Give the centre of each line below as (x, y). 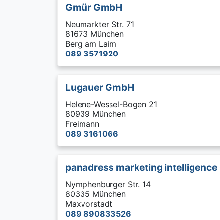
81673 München (95, 34)
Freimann (82, 124)
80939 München (96, 114)
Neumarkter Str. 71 (100, 24)
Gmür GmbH (94, 7)
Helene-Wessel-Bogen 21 (111, 104)
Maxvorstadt (89, 204)
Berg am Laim (91, 44)
